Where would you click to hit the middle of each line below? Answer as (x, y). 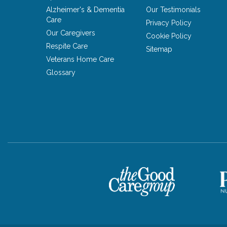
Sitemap (159, 49)
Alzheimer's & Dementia (86, 10)
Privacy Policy (169, 23)
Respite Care (67, 46)
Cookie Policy (169, 36)
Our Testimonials (174, 10)
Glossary (61, 73)
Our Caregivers (71, 33)
